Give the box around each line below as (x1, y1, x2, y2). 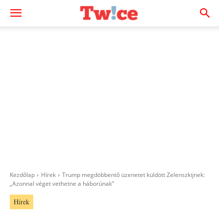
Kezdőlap (10, 171, 35, 179)
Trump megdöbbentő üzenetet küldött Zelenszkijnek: (62, 171, 205, 179)
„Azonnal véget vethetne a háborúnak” (10, 179, 114, 188)
